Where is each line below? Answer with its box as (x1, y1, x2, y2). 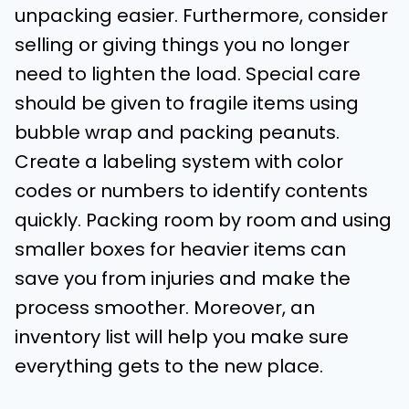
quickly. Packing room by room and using (15, 207, 392, 234)
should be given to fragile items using (15, 90, 359, 117)
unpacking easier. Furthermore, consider (15, 3, 388, 29)
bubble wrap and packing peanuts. (15, 120, 340, 146)
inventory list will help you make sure (15, 324, 349, 351)
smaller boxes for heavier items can (15, 236, 346, 263)
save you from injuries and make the (15, 266, 351, 292)
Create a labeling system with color (15, 149, 343, 175)
